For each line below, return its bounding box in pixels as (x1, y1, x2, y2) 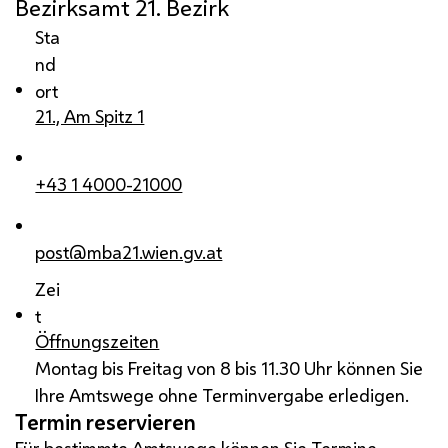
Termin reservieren (15, 408, 196, 437)
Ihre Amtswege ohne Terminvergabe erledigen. (35, 383, 410, 408)
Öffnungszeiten (35, 329, 160, 354)
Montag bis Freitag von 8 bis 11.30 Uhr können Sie (35, 356, 424, 381)
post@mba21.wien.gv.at (35, 240, 223, 265)
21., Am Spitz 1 (35, 104, 145, 129)
